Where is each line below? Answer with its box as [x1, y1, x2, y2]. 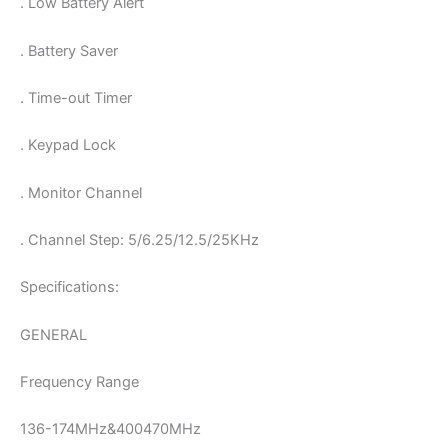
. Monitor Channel [20, 183, 142, 202]
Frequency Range [20, 372, 139, 391]
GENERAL [20, 325, 87, 344]
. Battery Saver [20, 41, 118, 60]
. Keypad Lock [20, 136, 116, 155]
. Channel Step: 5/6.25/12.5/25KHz [20, 230, 259, 249]
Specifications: [20, 278, 119, 297]
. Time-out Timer [20, 88, 132, 107]
